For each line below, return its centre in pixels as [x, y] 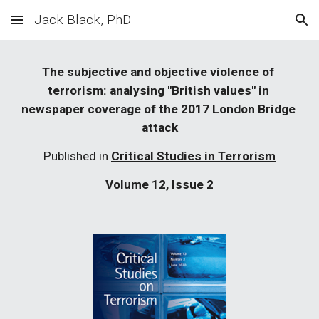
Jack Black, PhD [83, 20]
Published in [77, 156]
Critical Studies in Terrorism [193, 156]
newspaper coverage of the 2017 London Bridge [158, 109]
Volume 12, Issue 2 [159, 184]
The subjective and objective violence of [158, 72]
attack [159, 127]
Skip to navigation [263, 26]
